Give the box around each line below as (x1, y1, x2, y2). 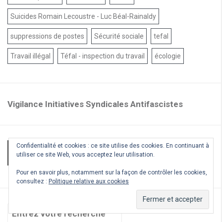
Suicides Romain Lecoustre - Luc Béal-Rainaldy (10, 12, 156, 20)
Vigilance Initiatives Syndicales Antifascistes (7, 99, 183, 109)
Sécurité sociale (94, 32, 144, 40)
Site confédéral (23, 143, 92, 162)
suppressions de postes (10, 32, 84, 40)
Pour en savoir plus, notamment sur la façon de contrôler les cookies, (16, 169, 207, 176)
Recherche (7, 203, 51, 214)
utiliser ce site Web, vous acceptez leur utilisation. (16, 151, 155, 158)
